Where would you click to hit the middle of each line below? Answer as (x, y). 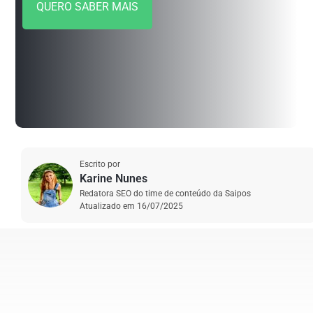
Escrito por (100, 164)
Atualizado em (108, 206)
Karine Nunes (114, 178)
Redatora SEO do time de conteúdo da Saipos (166, 193)
